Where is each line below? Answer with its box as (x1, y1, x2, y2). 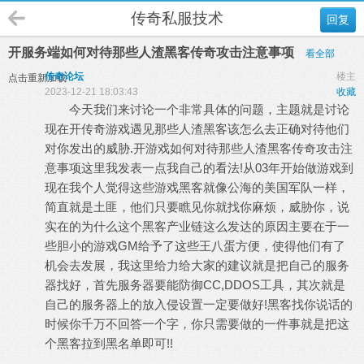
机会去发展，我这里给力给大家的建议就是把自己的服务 (45, 258, 349, 272)
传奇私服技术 (130, 10, 223, 27)
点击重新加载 (8, 72, 67, 84)
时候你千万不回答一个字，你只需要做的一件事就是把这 (45, 317, 349, 331)
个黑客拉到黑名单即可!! (45, 336, 173, 350)
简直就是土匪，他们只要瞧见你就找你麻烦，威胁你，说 (45, 200, 349, 214)
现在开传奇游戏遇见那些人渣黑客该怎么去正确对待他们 (45, 122, 349, 136)
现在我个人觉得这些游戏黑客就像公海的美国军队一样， (45, 180, 349, 194)
